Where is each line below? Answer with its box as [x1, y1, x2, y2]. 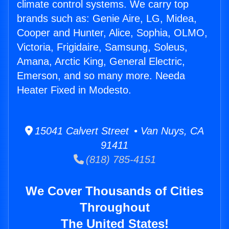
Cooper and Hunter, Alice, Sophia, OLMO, [17, 27, 208, 39]
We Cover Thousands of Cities [26, 184, 203, 198]
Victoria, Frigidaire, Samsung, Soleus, [17, 41, 188, 53]
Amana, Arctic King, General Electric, [17, 56, 185, 67]
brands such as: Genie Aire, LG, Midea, [17, 13, 197, 25]
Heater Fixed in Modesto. [17, 84, 131, 96]
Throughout [79, 200, 150, 215]
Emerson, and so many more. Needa [17, 70, 185, 82]
